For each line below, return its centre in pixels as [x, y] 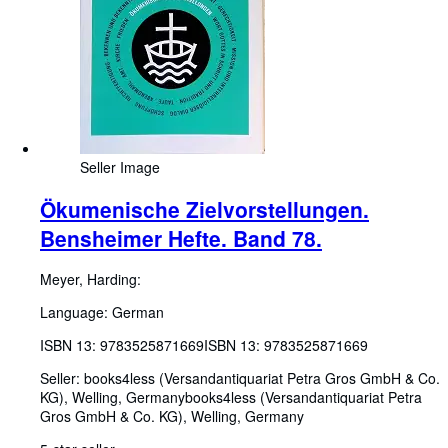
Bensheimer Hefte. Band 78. [181, 237]
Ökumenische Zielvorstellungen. [204, 208]
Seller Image [120, 167]
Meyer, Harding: [90, 279]
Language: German [102, 312]
